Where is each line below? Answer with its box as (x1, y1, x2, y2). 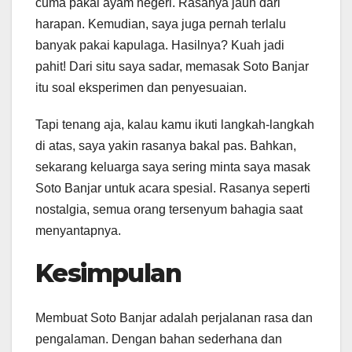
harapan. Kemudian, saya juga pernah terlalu (35, 17, 286, 31)
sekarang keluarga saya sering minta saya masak (35, 160, 310, 174)
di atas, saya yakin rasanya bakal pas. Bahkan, (35, 139, 296, 153)
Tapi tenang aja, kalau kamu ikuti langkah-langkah (35, 118, 314, 132)
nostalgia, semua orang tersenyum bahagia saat (35, 203, 302, 217)
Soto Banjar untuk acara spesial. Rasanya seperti (35, 181, 310, 196)
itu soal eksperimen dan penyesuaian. (35, 81, 247, 95)
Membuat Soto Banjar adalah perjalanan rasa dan (35, 310, 313, 324)
